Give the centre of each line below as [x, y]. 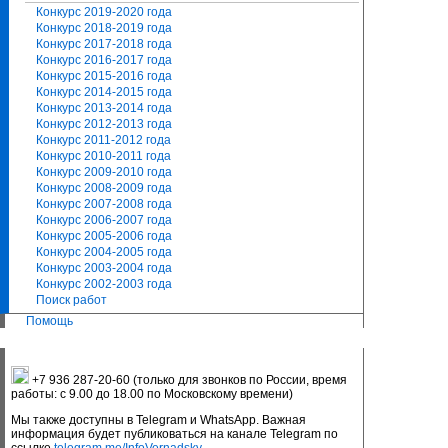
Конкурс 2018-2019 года [104, 28]
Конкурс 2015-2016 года [104, 76]
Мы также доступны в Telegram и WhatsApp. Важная [158, 420]
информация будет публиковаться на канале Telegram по [174, 434]
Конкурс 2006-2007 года [104, 220]
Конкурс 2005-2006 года [104, 236]
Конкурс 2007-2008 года [104, 204]
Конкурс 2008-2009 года [104, 188]
